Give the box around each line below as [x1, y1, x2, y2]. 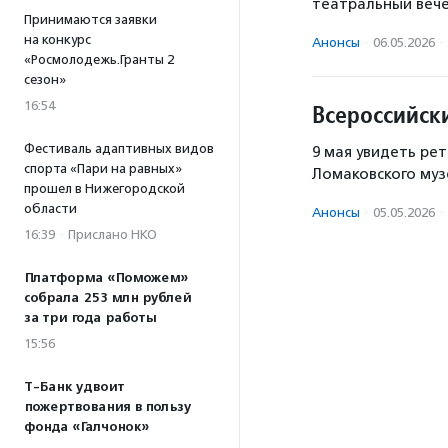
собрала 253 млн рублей [24, 290, 191, 306]
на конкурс [24, 32, 91, 47]
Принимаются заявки [24, 12, 157, 27]
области [24, 201, 77, 216]
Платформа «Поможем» [24, 270, 188, 286]
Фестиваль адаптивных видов [24, 141, 214, 156]
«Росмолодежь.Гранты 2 [24, 52, 174, 67]
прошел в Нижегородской [24, 181, 185, 196]
